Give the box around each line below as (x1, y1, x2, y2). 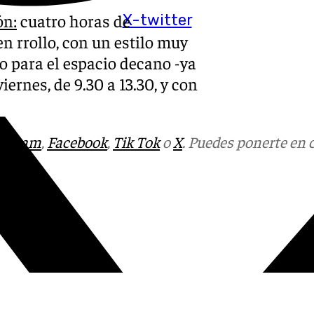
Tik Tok (113, 131, 160, 151)
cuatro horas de (17, 9, 130, 31)
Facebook (47, 131, 107, 151)
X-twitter (122, 10, 192, 29)
